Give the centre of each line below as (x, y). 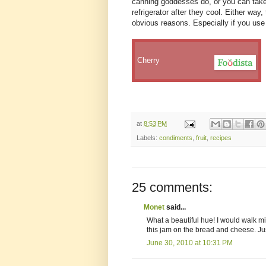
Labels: (148, 138)
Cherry (148, 60)
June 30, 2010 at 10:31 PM (190, 243)
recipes (221, 138)
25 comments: (172, 188)
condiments (176, 138)
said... (175, 208)
